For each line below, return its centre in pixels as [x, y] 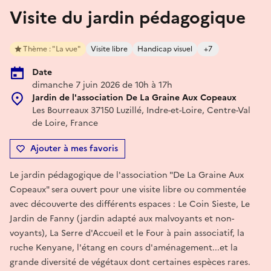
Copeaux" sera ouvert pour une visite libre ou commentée [128, 189]
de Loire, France [65, 123]
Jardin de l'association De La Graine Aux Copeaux [134, 97]
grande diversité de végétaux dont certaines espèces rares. [130, 262]
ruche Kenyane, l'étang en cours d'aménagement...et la [124, 247]
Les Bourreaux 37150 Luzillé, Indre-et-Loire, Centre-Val [141, 110]
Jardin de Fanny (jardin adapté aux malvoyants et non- [122, 218]
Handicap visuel [165, 49]
